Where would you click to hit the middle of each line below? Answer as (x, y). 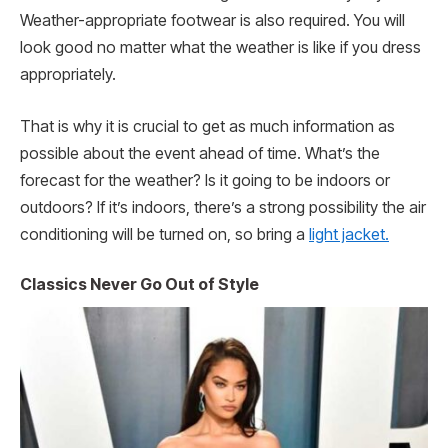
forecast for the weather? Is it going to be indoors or (205, 180)
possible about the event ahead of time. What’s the (200, 153)
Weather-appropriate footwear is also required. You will (212, 21)
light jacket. (349, 234)
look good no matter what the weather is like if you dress (220, 48)
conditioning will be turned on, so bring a (164, 234)
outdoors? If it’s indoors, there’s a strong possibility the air (223, 207)
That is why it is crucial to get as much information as (207, 126)
